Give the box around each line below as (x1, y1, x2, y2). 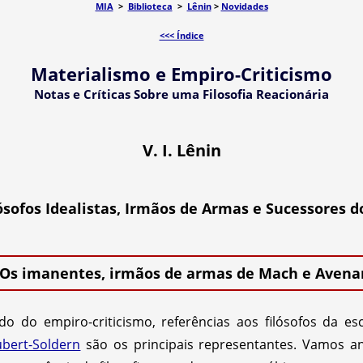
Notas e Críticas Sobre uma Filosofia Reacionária (34, 86, 329, 102)
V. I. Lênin (142, 139, 221, 161)
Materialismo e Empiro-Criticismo (31, 62, 332, 86)
